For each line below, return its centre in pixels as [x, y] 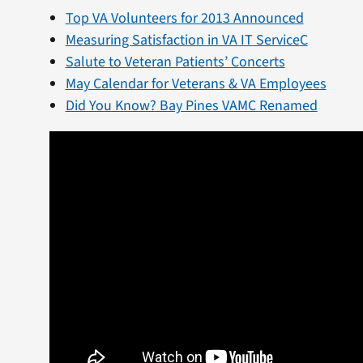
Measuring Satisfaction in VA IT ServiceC [186, 41]
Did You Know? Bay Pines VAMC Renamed [191, 106]
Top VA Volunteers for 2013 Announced [184, 19]
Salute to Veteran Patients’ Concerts [175, 62]
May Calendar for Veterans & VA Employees [196, 84]
